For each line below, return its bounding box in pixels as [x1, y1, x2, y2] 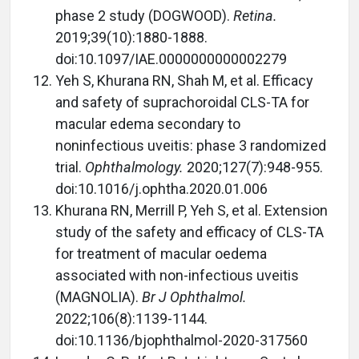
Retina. [233, 7, 277, 24]
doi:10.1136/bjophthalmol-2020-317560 [55, 332, 308, 349]
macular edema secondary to [55, 115, 240, 132]
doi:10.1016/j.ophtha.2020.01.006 [55, 180, 268, 197]
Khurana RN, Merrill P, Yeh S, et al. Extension [55, 202, 328, 219]
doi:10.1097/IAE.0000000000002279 [55, 50, 287, 67]
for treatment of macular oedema [55, 245, 267, 262]
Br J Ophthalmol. [142, 288, 247, 305]
